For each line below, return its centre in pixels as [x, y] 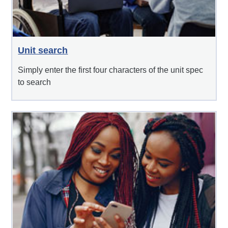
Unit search [43, 51]
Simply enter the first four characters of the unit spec [111, 70]
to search [35, 82]
